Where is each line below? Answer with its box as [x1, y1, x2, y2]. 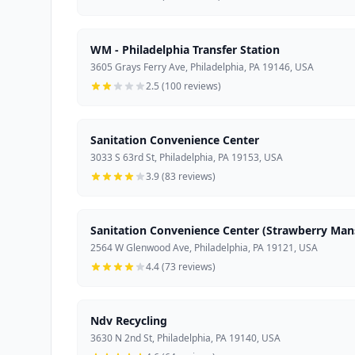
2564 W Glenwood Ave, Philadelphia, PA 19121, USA [90, 241, 318, 255]
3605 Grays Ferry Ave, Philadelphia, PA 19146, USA [90, 60, 314, 74]
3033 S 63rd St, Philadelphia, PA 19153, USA [90, 151, 283, 165]
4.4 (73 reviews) [146, 260, 216, 274]
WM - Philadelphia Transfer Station [90, 42, 280, 58]
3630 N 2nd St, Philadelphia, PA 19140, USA [90, 331, 281, 345]
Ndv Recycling [90, 313, 167, 329]
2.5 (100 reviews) [146, 79, 221, 94]
